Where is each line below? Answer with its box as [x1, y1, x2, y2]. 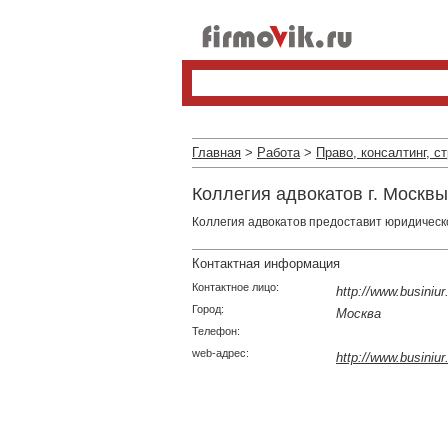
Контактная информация [192, 256, 340, 271]
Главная [192, 145, 241, 160]
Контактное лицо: [192, 281, 279, 293]
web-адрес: [192, 347, 249, 359]
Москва [336, 306, 381, 321]
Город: [192, 303, 224, 315]
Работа [257, 145, 300, 160]
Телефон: [192, 325, 240, 337]
